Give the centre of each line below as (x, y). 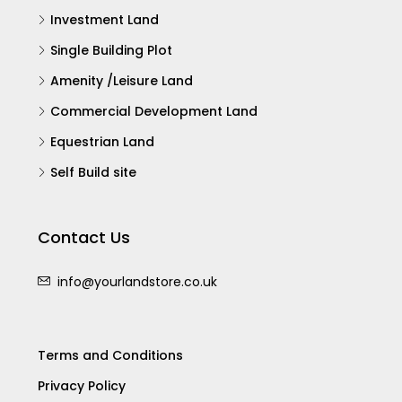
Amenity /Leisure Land (122, 87)
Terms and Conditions (110, 362)
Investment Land (105, 26)
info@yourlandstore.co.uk (137, 288)
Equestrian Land (102, 149)
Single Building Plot (111, 57)
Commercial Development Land (154, 118)
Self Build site (93, 179)
